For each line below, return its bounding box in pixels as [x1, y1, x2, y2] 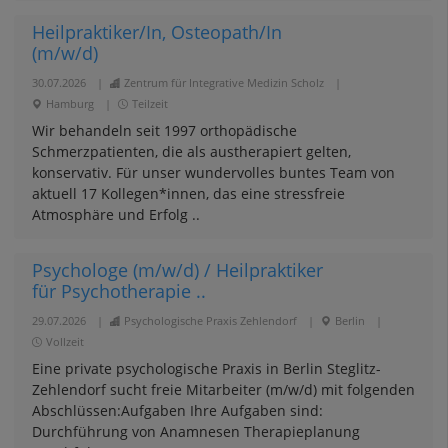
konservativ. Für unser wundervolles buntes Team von [31, 163, 395, 182]
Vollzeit [45, 334, 84, 349]
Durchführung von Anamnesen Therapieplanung [31, 422, 360, 441]
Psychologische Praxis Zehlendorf [123, 313, 297, 328]
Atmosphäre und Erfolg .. [31, 205, 200, 224]
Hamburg [45, 96, 94, 111]
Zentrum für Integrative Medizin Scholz [123, 75, 324, 90]
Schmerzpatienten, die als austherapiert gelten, [31, 142, 351, 161]
